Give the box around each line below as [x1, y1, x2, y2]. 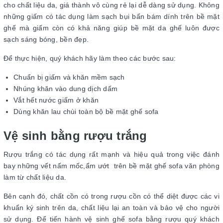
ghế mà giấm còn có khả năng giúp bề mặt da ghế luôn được [3, 24, 220, 32]
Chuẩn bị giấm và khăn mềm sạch [13, 73, 125, 82]
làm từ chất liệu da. [3, 173, 69, 182]
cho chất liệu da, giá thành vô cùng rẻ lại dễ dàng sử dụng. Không [3, 1, 220, 9]
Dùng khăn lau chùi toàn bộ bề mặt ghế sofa [13, 108, 159, 116]
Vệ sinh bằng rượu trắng [3, 129, 147, 143]
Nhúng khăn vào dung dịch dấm [13, 85, 117, 93]
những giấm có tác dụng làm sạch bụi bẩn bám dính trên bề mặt [3, 12, 220, 21]
